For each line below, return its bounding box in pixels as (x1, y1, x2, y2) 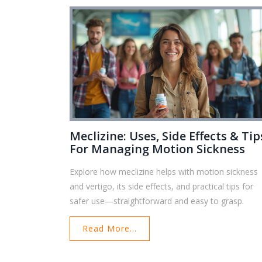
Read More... (82, 223, 137, 235)
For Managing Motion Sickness (70, 141, 246, 157)
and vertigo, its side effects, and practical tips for (70, 181, 254, 192)
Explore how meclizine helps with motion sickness (70, 166, 258, 178)
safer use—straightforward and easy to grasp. (70, 195, 244, 207)
